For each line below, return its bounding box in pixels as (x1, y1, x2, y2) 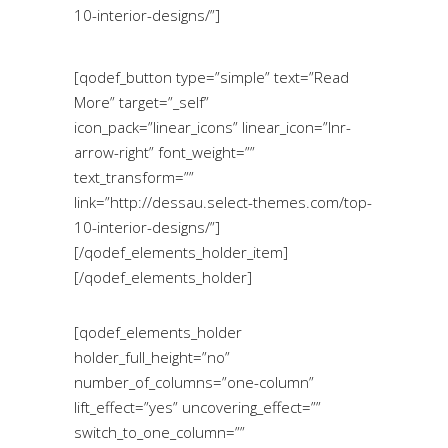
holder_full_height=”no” (74, 346, 230, 367)
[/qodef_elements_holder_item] (74, 241, 288, 262)
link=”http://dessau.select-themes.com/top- (74, 191, 372, 212)
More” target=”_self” (74, 91, 209, 112)
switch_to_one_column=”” (74, 421, 245, 442)
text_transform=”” (74, 166, 194, 187)
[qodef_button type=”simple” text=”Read (74, 66, 349, 87)
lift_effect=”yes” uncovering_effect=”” (74, 396, 321, 417)
